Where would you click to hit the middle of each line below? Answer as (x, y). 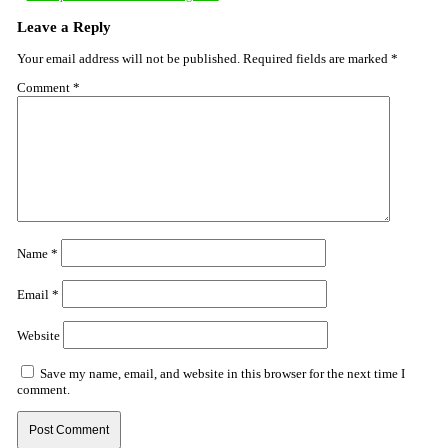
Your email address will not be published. (128, 58)
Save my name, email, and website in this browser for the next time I (222, 373)
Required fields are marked (316, 58)
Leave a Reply (63, 26)
